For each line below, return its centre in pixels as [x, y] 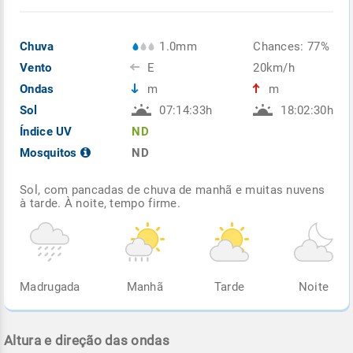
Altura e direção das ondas [87, 340]
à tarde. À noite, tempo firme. [100, 203]
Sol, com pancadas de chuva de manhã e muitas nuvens [173, 190]
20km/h [274, 67]
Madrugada [50, 286]
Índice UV [46, 131]
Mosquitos [50, 152]
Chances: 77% [291, 46]
